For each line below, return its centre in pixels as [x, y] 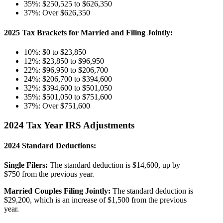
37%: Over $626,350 [57, 13]
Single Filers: [26, 165]
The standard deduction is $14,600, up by [114, 165]
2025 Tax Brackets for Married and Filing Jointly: [88, 32]
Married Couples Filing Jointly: [57, 191]
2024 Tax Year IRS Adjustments [69, 125]
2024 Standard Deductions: [50, 145]
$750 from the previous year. [49, 174]
